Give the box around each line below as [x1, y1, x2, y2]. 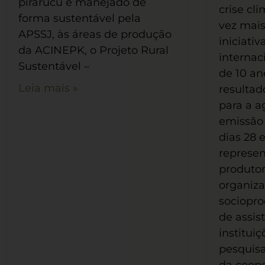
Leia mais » [18, 82, 78, 95]
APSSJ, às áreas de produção [18, 28, 172, 41]
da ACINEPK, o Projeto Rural [18, 44, 169, 57]
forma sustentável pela [18, 12, 141, 25]
